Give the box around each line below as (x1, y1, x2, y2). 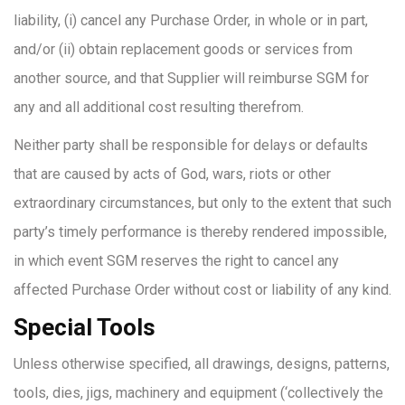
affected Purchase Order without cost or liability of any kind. (14, 281, 391, 298)
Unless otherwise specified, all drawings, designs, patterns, (14, 355, 390, 372)
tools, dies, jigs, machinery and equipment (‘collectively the (14, 384, 383, 401)
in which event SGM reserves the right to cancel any (14, 252, 339, 269)
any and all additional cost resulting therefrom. (14, 99, 304, 116)
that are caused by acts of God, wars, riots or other (14, 165, 331, 183)
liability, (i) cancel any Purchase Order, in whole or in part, (14, 12, 368, 29)
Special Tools (14, 314, 155, 341)
